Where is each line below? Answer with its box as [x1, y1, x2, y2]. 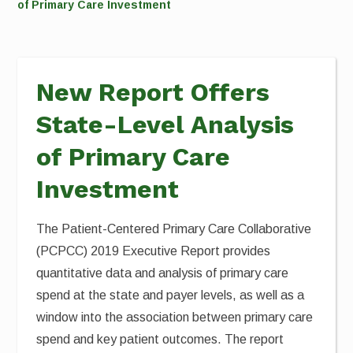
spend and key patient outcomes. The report [36, 333, 284, 346]
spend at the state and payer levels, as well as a [36, 288, 305, 302]
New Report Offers [36, 77, 270, 107]
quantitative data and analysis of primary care [36, 266, 289, 280]
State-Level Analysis [36, 110, 295, 139]
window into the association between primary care [36, 310, 314, 324]
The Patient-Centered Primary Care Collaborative [36, 222, 312, 236]
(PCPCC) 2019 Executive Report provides [36, 244, 271, 258]
